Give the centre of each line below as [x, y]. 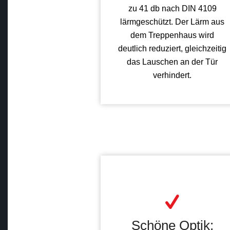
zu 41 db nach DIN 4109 [172, 8]
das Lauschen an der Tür [172, 62]
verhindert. [172, 75]
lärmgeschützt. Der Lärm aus [172, 22]
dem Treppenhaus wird [172, 35]
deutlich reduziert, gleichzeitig [172, 48]
